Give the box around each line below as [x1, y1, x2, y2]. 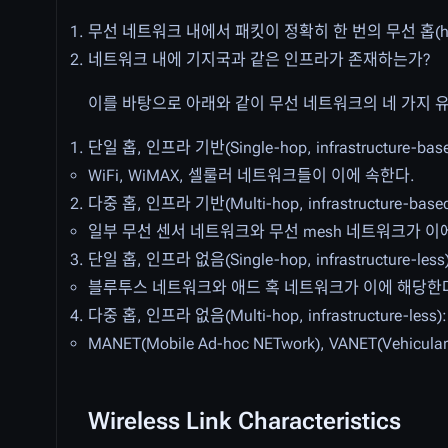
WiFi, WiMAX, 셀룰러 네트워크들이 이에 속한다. [88, 166, 415, 185]
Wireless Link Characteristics [88, 407, 401, 435]
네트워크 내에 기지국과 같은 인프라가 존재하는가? [88, 50, 431, 69]
